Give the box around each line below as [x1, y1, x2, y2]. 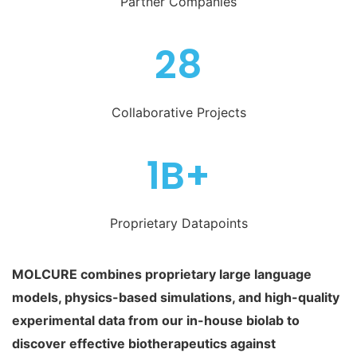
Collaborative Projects [111, 104, 246, 121]
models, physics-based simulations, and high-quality [12, 289, 339, 306]
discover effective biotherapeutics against [12, 335, 276, 352]
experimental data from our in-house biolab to [12, 312, 300, 329]
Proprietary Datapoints [109, 215, 248, 232]
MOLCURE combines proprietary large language [12, 266, 312, 283]
